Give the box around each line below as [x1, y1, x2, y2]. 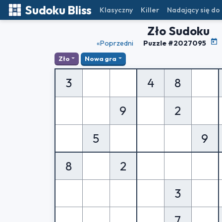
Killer [141, 5, 160, 14]
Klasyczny [100, 5, 133, 14]
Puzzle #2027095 [143, 39, 206, 48]
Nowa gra [85, 54, 117, 62]
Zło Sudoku [147, 23, 210, 39]
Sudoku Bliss [25, 2, 92, 18]
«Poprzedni [97, 39, 133, 48]
